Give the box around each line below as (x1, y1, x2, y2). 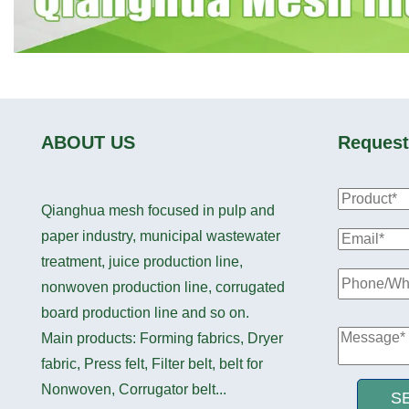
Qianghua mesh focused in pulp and (41, 203, 275, 219)
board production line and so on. (41, 305, 253, 321)
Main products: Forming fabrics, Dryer (41, 330, 283, 347)
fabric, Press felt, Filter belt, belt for (41, 356, 263, 372)
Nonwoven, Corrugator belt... (41, 382, 226, 398)
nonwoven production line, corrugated (41, 279, 285, 296)
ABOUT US (41, 132, 135, 153)
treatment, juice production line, (41, 254, 243, 270)
